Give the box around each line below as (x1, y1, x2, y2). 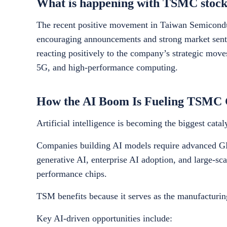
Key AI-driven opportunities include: (36, 213, 172, 223)
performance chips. (36, 169, 107, 179)
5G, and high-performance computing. (36, 62, 178, 72)
